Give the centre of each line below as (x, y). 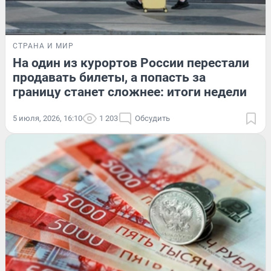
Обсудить (152, 118)
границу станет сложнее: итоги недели (130, 92)
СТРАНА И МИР (43, 46)
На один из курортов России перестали (131, 63)
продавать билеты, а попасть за (109, 77)
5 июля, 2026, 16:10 (47, 118)
